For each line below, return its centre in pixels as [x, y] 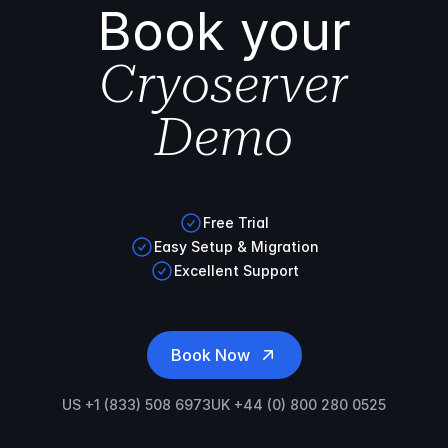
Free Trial [236, 222]
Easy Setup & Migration [236, 246]
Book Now [210, 355]
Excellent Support [236, 270]
